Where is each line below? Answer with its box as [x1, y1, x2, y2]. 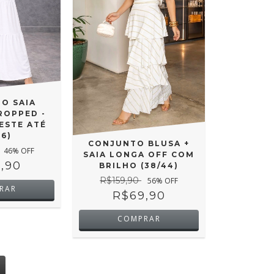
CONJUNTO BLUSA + [88, 139, 190, 149]
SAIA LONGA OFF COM [83, 150, 195, 160]
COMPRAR [117, 213, 161, 224]
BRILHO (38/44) [99, 161, 179, 171]
